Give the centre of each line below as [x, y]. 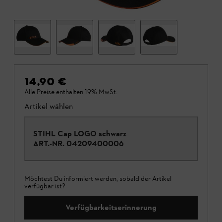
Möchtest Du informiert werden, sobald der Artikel [98, 179]
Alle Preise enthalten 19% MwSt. [71, 92]
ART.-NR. [49, 144]
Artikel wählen [49, 107]
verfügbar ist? [45, 186]
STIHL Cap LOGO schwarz [80, 134]
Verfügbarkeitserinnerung [111, 208]
